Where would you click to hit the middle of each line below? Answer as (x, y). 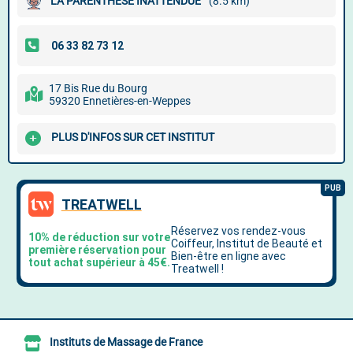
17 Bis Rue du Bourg (98, 88)
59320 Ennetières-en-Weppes (120, 101)
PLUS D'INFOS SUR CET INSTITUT (133, 137)
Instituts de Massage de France (126, 342)
